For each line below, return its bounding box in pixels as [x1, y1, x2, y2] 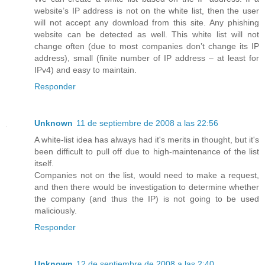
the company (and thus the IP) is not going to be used [34, 193, 259, 203]
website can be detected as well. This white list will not [34, 29, 259, 39]
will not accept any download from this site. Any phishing [34, 17, 259, 27]
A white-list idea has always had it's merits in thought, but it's [34, 134, 259, 144]
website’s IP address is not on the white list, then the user [34, 5, 259, 15]
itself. [34, 158, 54, 168]
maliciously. [34, 205, 77, 215]
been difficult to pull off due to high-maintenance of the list [34, 146, 259, 156]
